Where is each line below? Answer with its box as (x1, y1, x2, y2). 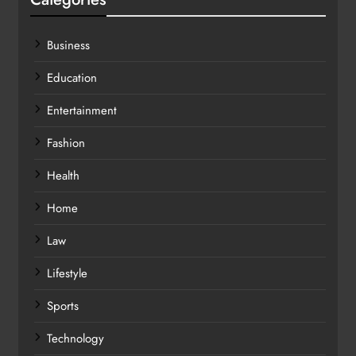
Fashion (47, 134, 85, 153)
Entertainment (47, 102, 117, 120)
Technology (47, 330, 104, 348)
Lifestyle (47, 265, 87, 283)
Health (47, 167, 79, 185)
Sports (47, 297, 79, 315)
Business (47, 37, 90, 55)
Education (47, 69, 97, 87)
